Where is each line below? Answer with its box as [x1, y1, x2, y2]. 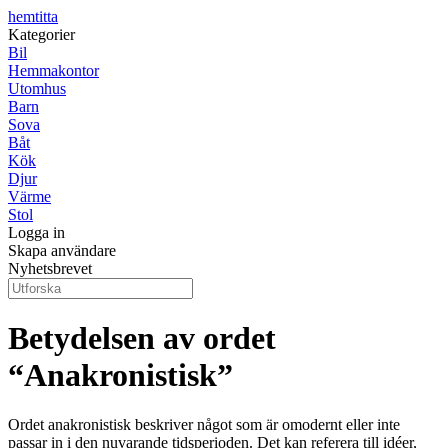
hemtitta [8, 8, 58, 25]
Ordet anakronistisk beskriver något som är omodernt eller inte [8, 415, 400, 433]
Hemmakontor [8, 62, 99, 79]
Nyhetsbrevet [8, 260, 92, 277]
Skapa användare [8, 242, 116, 259]
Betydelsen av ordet [8, 320, 276, 357]
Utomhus [8, 80, 66, 97]
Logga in [8, 224, 65, 241]
